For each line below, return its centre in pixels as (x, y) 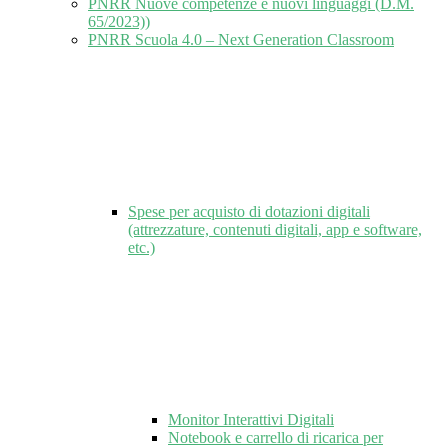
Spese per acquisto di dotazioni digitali (249, 212)
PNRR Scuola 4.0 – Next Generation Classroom (241, 40)
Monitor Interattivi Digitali (251, 420)
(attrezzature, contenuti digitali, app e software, (275, 230)
